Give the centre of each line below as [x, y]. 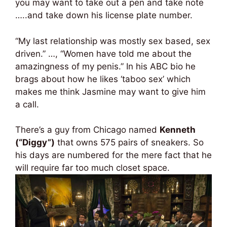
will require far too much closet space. [92, 168]
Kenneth [178, 130]
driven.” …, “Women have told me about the [103, 53]
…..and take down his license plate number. [104, 15]
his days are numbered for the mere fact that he [113, 155]
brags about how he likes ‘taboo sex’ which [103, 79]
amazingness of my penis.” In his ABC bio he [105, 66]
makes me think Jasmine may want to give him [110, 91]
